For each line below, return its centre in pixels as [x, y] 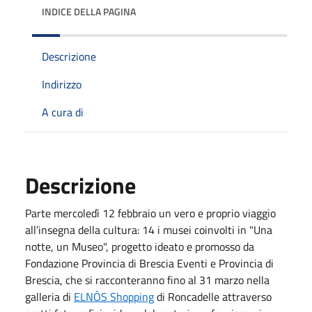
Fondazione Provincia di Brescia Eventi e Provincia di [149, 263]
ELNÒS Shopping [114, 296]
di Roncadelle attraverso [213, 296]
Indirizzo [62, 84]
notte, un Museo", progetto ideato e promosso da [140, 246]
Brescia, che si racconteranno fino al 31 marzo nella [147, 280]
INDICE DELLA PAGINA [89, 11]
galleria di [49, 296]
